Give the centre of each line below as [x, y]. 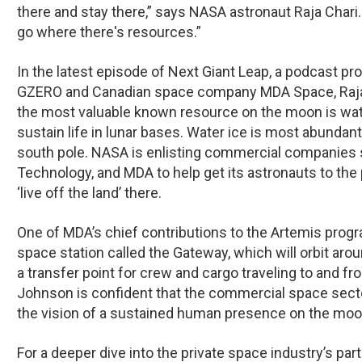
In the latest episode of [93, 72]
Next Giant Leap [219, 72]
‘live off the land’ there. [89, 193]
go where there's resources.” [109, 32]
